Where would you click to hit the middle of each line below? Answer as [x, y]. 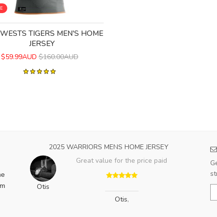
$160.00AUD [58, 57]
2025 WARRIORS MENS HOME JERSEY [108, 147]
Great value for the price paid [122, 161]
